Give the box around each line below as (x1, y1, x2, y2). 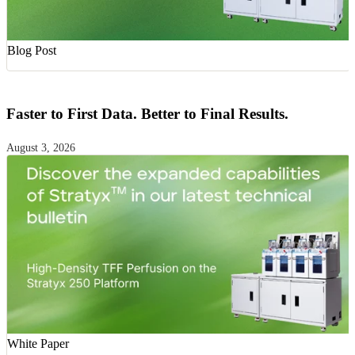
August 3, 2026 (6, 141, 75, 154)
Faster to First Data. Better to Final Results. (6, 105, 288, 122)
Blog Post (7, 44, 56, 58)
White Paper (7, 337, 69, 351)
